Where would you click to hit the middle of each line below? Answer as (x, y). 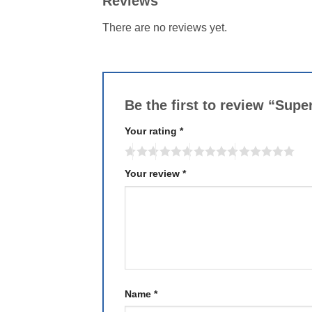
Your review (154, 174)
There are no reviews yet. (165, 27)
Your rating (152, 131)
